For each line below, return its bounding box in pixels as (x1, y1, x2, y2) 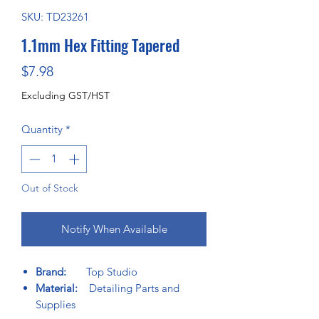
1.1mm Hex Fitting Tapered (21, 33, 179, 56)
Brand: (36, 264, 69, 278)
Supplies (36, 297, 75, 311)
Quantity (21, 122, 63, 136)
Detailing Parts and (83, 281, 179, 295)
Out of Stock (21, 181, 78, 194)
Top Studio (69, 264, 137, 278)
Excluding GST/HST (21, 89, 110, 102)
